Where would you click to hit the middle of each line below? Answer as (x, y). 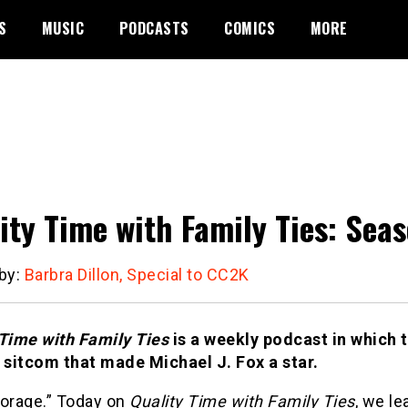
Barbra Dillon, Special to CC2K (137, 274)
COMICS (250, 28)
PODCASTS (154, 28)
